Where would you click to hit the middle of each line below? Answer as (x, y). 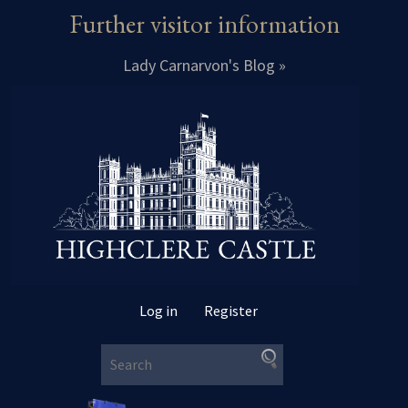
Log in (158, 310)
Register (230, 310)
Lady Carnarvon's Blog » (204, 65)
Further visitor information (204, 24)
